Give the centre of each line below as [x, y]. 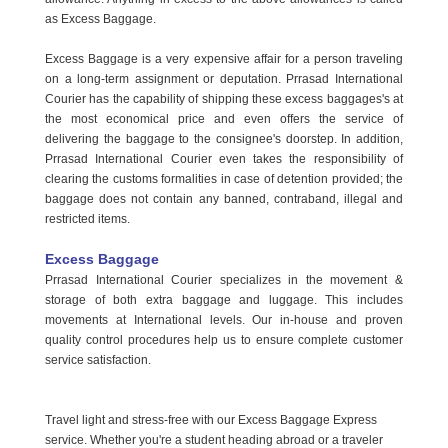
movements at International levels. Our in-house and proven [224, 320]
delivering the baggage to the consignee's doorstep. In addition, [224, 139]
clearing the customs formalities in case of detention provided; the [224, 179]
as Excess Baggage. [100, 19]
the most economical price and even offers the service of [224, 119]
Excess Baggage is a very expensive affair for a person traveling [224, 59]
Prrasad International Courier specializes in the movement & [224, 280]
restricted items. [87, 219]
